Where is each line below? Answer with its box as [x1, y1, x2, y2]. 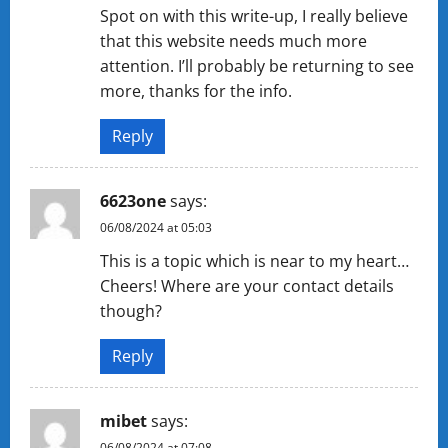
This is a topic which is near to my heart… [100, 249, 409, 272]
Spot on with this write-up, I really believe [100, 4, 408, 27]
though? [100, 299, 162, 322]
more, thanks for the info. [100, 79, 292, 102]
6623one [100, 189, 166, 212]
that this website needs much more [100, 29, 367, 52]
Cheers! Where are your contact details [100, 274, 394, 297]
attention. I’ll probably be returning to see [100, 54, 414, 77]
